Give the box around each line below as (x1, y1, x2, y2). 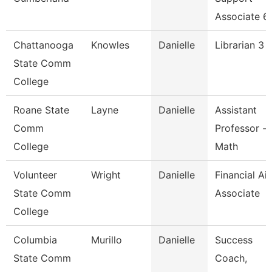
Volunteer (13, 169, 57, 181)
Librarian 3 (215, 39, 264, 51)
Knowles (91, 39, 129, 51)
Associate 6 (215, 10, 269, 22)
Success (215, 234, 253, 246)
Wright (91, 169, 121, 181)
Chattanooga (13, 39, 73, 51)
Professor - (215, 122, 267, 134)
